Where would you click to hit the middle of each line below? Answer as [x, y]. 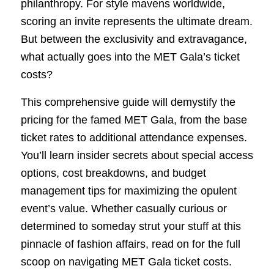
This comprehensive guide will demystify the [128, 102]
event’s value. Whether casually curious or [124, 208]
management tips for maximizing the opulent [128, 191]
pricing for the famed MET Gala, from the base [134, 120]
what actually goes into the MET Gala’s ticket [130, 57]
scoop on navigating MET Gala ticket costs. [126, 261]
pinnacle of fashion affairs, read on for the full [130, 244]
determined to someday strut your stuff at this [131, 226]
